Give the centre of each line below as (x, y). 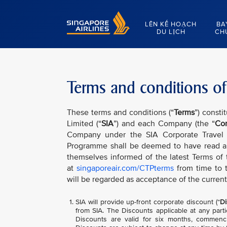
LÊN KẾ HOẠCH (171, 24)
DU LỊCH (171, 32)
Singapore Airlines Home (106, 15)
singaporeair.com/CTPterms (125, 168)
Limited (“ (84, 124)
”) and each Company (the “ (164, 124)
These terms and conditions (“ (121, 112)
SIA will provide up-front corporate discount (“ (148, 202)
